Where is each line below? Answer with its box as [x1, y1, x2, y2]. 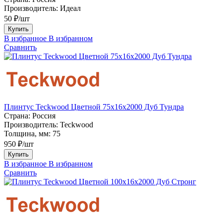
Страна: [4, 111, 30, 120]
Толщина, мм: [4, 129, 51, 138]
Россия [32, 111, 55, 120]
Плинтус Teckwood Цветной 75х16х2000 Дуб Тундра [4, 102, 184, 111]
